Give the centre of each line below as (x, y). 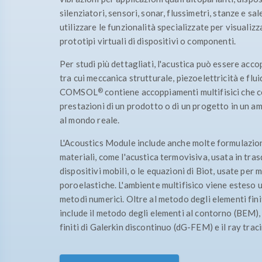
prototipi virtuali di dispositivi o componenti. (148, 41)
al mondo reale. (90, 120)
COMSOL (79, 92)
